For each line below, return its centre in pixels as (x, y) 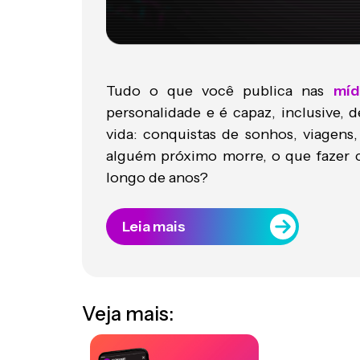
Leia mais (154, 226)
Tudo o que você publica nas (220, 90)
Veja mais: (128, 313)
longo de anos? (157, 177)
